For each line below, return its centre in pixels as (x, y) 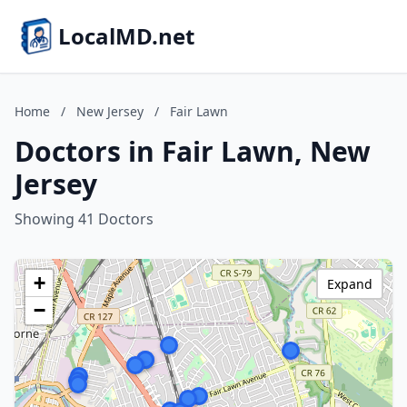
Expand (350, 284)
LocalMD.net (126, 36)
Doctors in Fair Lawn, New (193, 151)
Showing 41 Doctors (84, 219)
